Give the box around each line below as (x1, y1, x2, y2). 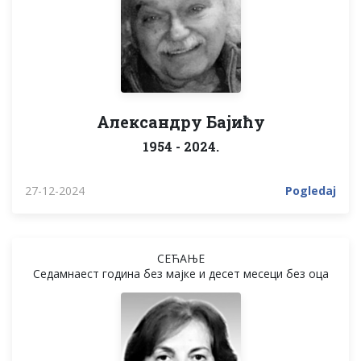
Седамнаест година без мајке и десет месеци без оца (32, 265, 329, 281)
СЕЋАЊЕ (156, 250, 205, 266)
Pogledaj (285, 182, 336, 198)
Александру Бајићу (96, 110, 265, 132)
